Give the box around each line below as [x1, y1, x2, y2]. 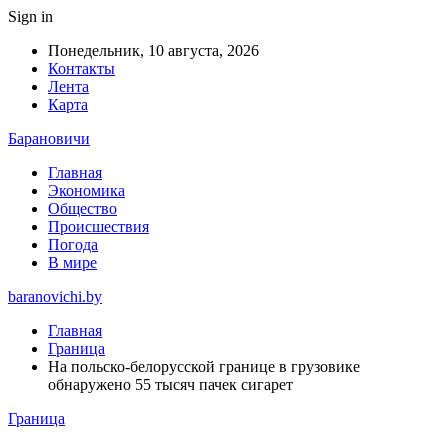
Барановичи [8, 130, 90, 147]
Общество [48, 200, 117, 217]
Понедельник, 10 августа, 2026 [48, 42, 259, 59]
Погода [48, 236, 98, 253]
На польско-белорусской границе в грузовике [48, 358, 360, 375]
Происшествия [48, 218, 149, 235]
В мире [48, 254, 97, 271]
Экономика [48, 182, 125, 199]
